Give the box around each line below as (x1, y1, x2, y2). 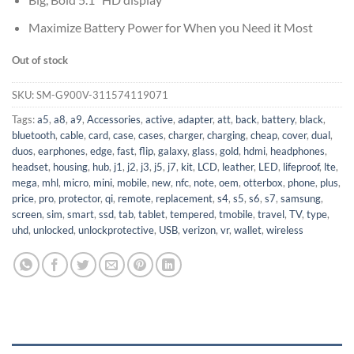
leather (222, 160, 254, 173)
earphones (38, 144, 85, 157)
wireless (266, 223, 303, 236)
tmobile (219, 207, 253, 220)
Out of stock (12, 53, 68, 66)
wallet (234, 223, 262, 236)
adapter (178, 112, 213, 126)
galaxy (158, 144, 187, 157)
